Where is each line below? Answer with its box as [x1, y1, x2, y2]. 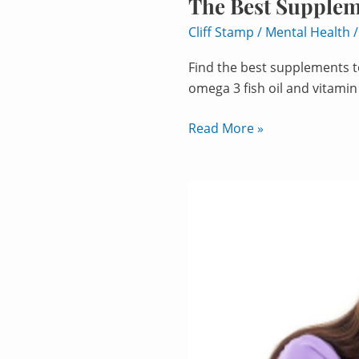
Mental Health [265, 23, 350, 42]
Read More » [188, 119, 264, 138]
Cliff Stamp [188, 23, 257, 42]
